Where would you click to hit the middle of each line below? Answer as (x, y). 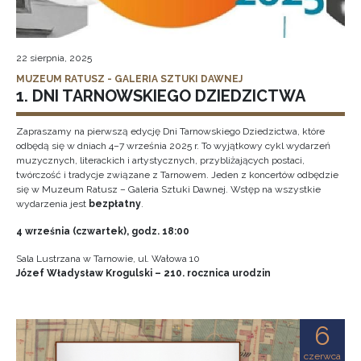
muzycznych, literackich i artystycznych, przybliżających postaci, (160, 160)
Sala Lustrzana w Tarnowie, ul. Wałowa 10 (108, 259)
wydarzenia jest (52, 204)
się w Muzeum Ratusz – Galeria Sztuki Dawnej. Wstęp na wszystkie (168, 189)
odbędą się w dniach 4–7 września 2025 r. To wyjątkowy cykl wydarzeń (173, 146)
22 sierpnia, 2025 (54, 58)
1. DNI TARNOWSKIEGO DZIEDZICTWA (161, 96)
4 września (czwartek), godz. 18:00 (103, 231)
